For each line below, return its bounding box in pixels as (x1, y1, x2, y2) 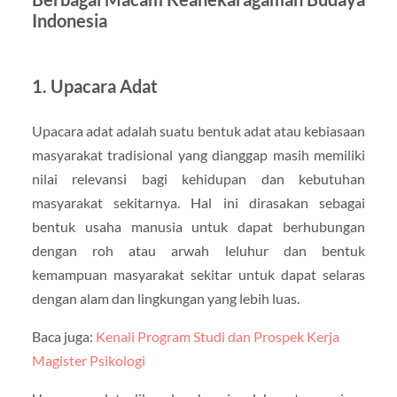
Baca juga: (31, 328, 96, 346)
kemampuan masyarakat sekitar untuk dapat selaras (31, 266, 366, 284)
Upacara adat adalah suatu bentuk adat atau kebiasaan (31, 122, 366, 140)
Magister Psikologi (31, 352, 145, 370)
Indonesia (31, 10, 107, 32)
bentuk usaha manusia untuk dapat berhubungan (31, 218, 366, 236)
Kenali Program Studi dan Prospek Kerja (95, 328, 339, 346)
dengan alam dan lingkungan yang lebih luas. (31, 290, 300, 307)
